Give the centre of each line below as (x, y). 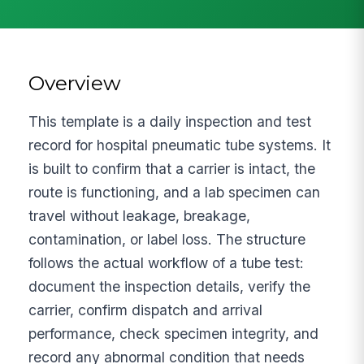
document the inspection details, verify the (170, 286)
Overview (75, 82)
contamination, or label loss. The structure (167, 239)
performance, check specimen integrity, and (174, 333)
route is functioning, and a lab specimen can (175, 192)
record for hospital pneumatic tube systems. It (180, 145)
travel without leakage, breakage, (140, 215)
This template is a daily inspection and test (170, 121)
